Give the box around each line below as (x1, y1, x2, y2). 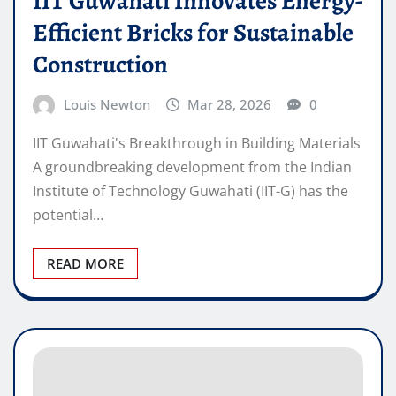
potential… (33, 204, 103, 225)
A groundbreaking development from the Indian (33, 156, 352, 177)
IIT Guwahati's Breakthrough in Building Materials (33, 133, 361, 153)
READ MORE (47, 254, 124, 272)
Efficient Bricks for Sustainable (33, 16, 354, 50)
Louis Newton (63, 95, 150, 114)
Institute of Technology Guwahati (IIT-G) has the (33, 180, 348, 201)
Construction (33, 48, 168, 82)
